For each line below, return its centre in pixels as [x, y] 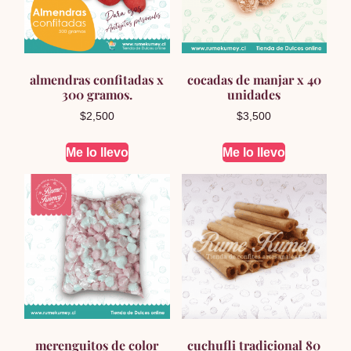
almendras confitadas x [97, 80]
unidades [254, 95]
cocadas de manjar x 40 [254, 80]
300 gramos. [97, 95]
